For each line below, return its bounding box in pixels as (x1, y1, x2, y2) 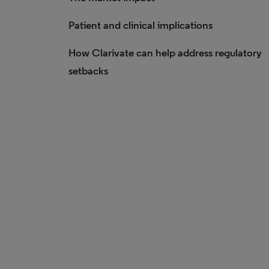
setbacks (68, 64, 108, 77)
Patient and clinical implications (68, 19, 213, 32)
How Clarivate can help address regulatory (68, 46, 262, 59)
